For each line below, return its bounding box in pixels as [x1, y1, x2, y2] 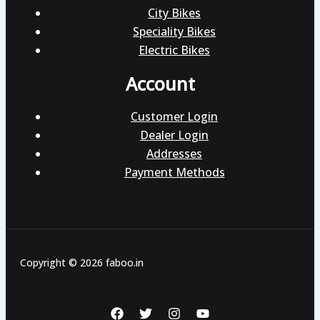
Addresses [146, 146, 202, 162]
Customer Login [131, 109, 218, 125]
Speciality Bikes [133, 23, 216, 39]
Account [125, 71, 195, 96]
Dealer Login [140, 127, 209, 144]
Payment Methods [124, 164, 225, 181]
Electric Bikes [139, 41, 210, 58]
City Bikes [148, 4, 201, 21]
